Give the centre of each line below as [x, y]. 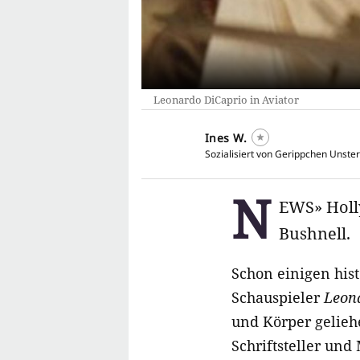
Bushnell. [315, 234]
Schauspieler [278, 298]
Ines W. [226, 138]
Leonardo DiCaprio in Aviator [226, 100]
